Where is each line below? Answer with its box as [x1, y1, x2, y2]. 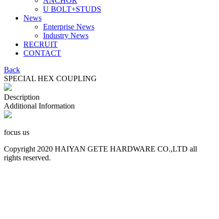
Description [4, 93, 40, 101]
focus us [4, 128, 29, 136]
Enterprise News [43, 22, 94, 31]
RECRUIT [23, 40, 58, 48]
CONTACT [23, 49, 61, 57]
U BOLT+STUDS [43, 5, 101, 13]
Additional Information [4, 102, 75, 110]
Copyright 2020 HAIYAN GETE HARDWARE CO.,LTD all [4, 145, 197, 153]
